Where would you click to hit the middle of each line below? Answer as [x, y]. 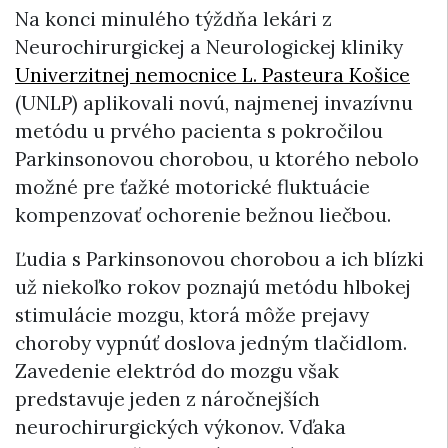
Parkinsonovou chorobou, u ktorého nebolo [217, 159]
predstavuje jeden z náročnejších [167, 399]
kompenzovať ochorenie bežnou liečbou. [203, 215]
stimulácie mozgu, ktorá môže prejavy [192, 315]
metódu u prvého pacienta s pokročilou [199, 131]
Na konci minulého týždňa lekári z [173, 19]
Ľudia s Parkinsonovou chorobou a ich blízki [219, 259]
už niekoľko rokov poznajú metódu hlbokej [213, 287]
